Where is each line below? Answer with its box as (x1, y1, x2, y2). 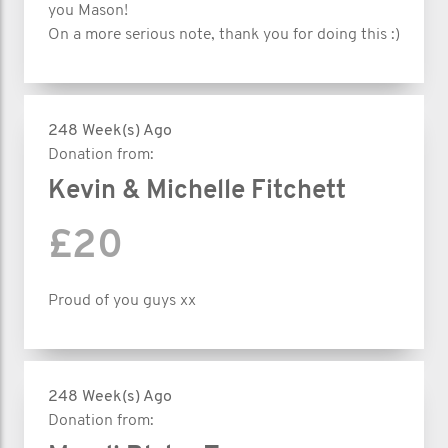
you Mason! (48, 2, 128, 19)
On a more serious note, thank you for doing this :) (48, 26, 400, 43)
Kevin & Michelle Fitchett (48, 177, 346, 205)
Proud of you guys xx (48, 292, 196, 309)
